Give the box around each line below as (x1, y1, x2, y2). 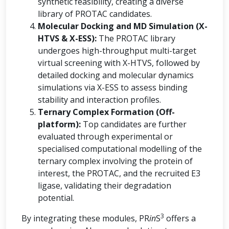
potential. (38, 192, 74, 203)
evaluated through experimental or (38, 131, 173, 142)
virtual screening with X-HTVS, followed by (38, 57, 200, 68)
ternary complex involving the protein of (38, 155, 193, 167)
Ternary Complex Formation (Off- (38, 106, 175, 118)
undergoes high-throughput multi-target (38, 45, 196, 56)
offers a (164, 213, 196, 224)
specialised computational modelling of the (38, 143, 202, 154)
